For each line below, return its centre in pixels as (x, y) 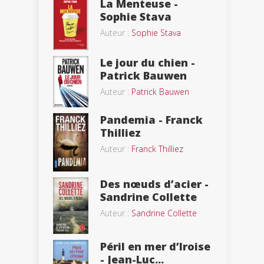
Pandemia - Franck (151, 120)
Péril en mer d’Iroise (155, 247)
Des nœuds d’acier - (154, 184)
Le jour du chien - (148, 62)
